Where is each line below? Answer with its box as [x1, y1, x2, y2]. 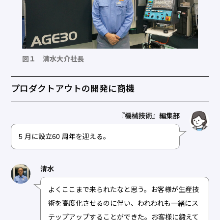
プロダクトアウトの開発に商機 [11, 83, 135, 94]
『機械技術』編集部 [117, 111, 180, 120]
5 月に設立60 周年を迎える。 [19, 132, 110, 140]
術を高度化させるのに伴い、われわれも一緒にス [48, 199, 199, 207]
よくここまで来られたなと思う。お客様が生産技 [48, 185, 199, 193]
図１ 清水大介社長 [22, 55, 84, 63]
